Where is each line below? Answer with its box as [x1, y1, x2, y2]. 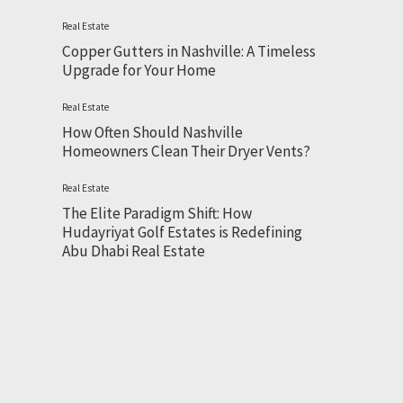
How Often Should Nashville [61, 122, 243, 143]
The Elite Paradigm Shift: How [61, 203, 252, 224]
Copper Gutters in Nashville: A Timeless [61, 41, 316, 62]
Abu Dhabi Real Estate [61, 241, 205, 262]
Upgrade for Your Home [61, 60, 216, 81]
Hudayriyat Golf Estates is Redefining [61, 222, 302, 243]
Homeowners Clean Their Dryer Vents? [61, 141, 310, 162]
